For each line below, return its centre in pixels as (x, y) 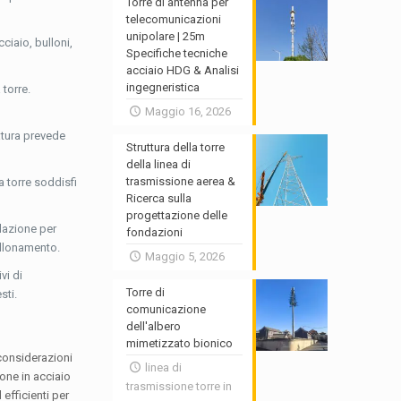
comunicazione (166, 309)
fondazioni (155, 232)
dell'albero (154, 326)
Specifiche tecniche (177, 53)
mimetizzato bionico (180, 343)
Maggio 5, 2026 (184, 256)
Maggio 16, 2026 (188, 111)
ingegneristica (163, 87)
